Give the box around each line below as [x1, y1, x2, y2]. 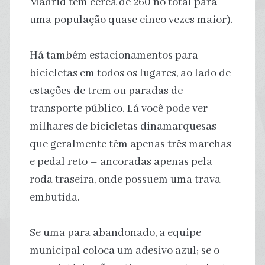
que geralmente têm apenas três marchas [29, 137, 231, 151]
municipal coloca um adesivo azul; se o [29, 243, 219, 258]
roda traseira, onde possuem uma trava [29, 172, 221, 187]
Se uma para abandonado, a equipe [29, 225, 201, 240]
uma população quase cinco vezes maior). [29, 12, 233, 27]
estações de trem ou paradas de [29, 83, 183, 98]
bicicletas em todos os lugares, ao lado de [29, 66, 231, 80]
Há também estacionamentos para [29, 48, 198, 63]
